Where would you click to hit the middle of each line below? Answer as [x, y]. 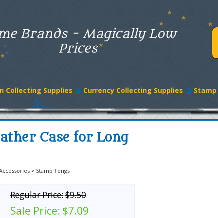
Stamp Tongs [53, 171]
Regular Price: [36, 195]
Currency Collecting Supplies [133, 90]
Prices [78, 49]
